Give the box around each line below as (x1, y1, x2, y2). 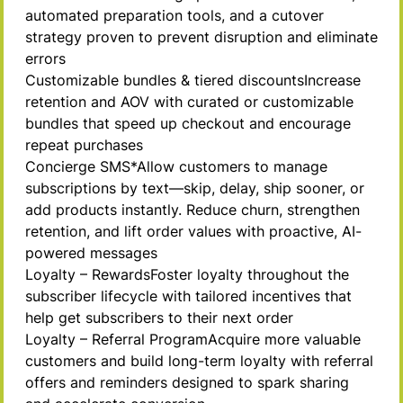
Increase (304, 70, 361, 90)
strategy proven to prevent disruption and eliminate (25, 27, 378, 47)
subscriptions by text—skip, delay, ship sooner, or (25, 178, 364, 198)
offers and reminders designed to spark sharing (25, 372, 349, 392)
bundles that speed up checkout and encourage (25, 113, 351, 133)
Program (149, 329, 208, 349)
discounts (238, 70, 304, 90)
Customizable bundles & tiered (25, 70, 234, 90)
